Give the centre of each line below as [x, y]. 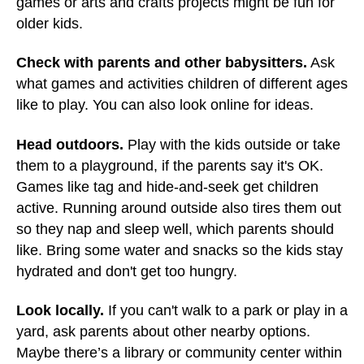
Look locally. [60, 310]
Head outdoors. [70, 144]
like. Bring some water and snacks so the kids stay [180, 250]
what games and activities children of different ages [182, 84]
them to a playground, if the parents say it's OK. [170, 165]
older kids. [50, 23]
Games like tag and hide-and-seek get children [167, 186]
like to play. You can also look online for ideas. [165, 105]
